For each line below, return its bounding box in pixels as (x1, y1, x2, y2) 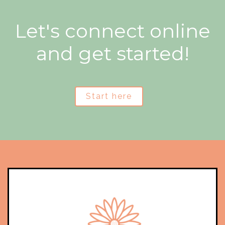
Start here (85, 91, 132, 101)
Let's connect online (15, 19, 210, 43)
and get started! (36, 42, 189, 66)
